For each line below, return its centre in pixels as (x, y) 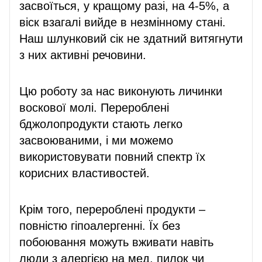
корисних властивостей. (85, 173)
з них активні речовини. (83, 55)
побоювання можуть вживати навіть (116, 242)
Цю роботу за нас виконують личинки (121, 91)
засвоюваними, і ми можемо (96, 140)
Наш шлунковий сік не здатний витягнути (131, 38)
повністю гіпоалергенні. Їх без (100, 225)
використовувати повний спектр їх (112, 156)
